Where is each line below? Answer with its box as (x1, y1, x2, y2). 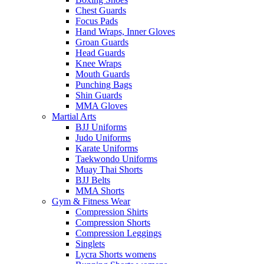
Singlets (75, 238, 105, 249)
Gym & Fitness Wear (52, 196, 130, 206)
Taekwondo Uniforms (75, 153, 157, 164)
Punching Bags (75, 79, 132, 90)
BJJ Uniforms (75, 121, 127, 132)
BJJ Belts (75, 174, 110, 185)
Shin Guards (75, 90, 122, 100)
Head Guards (75, 47, 125, 58)
